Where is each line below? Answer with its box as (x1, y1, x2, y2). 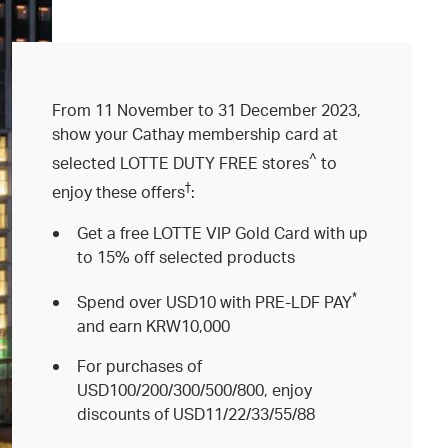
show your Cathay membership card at (52, 123, 338, 144)
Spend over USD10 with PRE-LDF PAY (77, 290, 353, 312)
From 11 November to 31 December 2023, (52, 99, 361, 120)
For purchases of (77, 354, 203, 376)
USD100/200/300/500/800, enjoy (77, 378, 313, 400)
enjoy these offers (52, 181, 185, 203)
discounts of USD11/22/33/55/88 (77, 402, 316, 424)
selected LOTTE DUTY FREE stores (52, 152, 309, 174)
